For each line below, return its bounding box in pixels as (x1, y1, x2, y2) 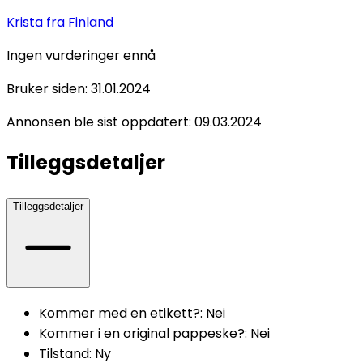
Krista (6, 13, 46, 32)
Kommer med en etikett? (39, 303, 200, 322)
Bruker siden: (6, 79, 88, 99)
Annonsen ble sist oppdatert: (6, 113, 191, 132)
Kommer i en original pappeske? (39, 323, 245, 343)
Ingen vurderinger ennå (6, 46, 156, 66)
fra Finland (46, 13, 113, 32)
